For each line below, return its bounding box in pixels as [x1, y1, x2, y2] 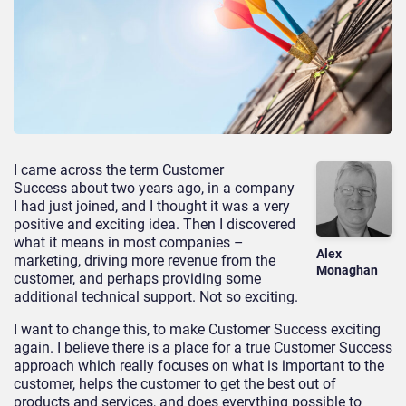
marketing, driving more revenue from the [14, 251, 275, 269]
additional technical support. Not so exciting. [14, 287, 298, 305]
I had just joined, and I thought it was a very [14, 197, 290, 215]
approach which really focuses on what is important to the [14, 356, 384, 374]
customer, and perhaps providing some [14, 269, 261, 287]
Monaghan [316, 263, 379, 278]
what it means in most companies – [14, 233, 244, 251]
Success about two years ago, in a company [14, 179, 295, 197]
